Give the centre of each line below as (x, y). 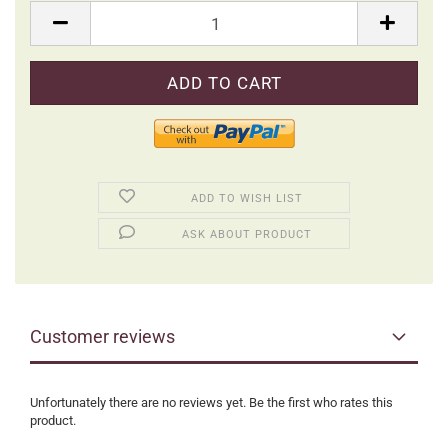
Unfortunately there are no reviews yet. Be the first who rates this (211, 402)
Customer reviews (102, 336)
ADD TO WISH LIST (247, 198)
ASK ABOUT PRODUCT (247, 234)
